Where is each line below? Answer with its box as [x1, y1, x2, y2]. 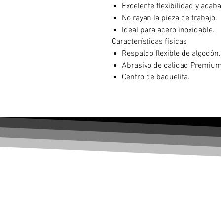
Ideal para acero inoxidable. [122, 25, 215, 36]
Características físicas [112, 37, 187, 47]
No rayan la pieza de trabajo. [122, 13, 217, 24]
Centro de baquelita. [122, 73, 190, 83]
